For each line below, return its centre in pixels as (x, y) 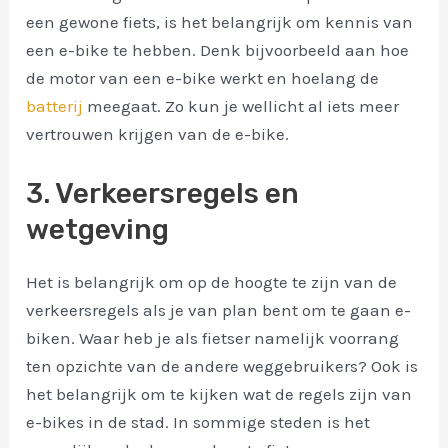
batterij (55, 106)
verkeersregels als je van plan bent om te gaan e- (219, 309)
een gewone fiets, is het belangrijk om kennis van (220, 22)
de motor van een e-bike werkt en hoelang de (203, 78)
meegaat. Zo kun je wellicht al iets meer (241, 106)
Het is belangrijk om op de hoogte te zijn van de (212, 281)
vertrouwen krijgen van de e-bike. (158, 134)
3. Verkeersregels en (163, 193)
